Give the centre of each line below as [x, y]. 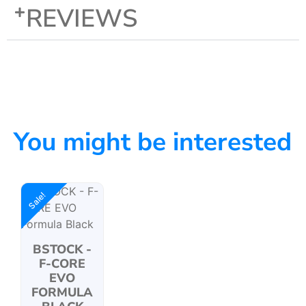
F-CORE [62, 264]
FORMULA [62, 293]
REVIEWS [82, 19]
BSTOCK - [62, 250]
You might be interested [153, 142]
